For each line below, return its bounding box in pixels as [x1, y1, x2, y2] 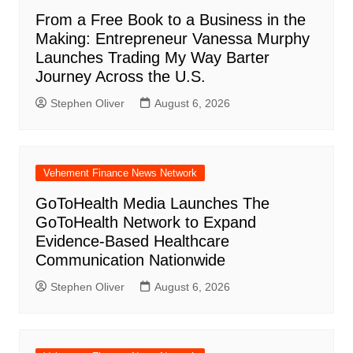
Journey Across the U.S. [35, 68, 206, 86]
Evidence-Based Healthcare [35, 232, 229, 251]
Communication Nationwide [35, 251, 225, 269]
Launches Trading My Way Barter [35, 49, 269, 67]
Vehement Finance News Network [43, 167, 197, 180]
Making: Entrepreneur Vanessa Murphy [35, 30, 310, 48]
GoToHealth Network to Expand [35, 214, 256, 232]
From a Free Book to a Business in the [35, 11, 306, 29]
